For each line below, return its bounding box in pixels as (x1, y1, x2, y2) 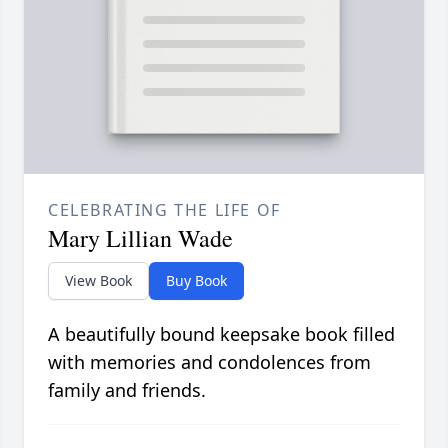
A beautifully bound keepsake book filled (48, 321, 395, 346)
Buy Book (166, 270, 227, 290)
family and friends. (48, 377, 206, 402)
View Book (65, 270, 132, 290)
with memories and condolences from (48, 349, 371, 374)
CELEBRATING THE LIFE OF (48, 198, 281, 221)
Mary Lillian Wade (48, 221, 233, 254)
